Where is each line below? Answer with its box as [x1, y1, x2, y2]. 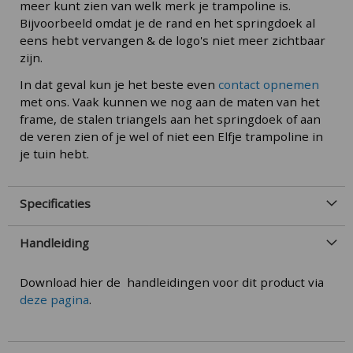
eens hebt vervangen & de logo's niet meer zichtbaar [20, 32, 325, 48]
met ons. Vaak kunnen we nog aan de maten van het [20, 93, 320, 110]
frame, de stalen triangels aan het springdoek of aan [20, 110, 321, 127]
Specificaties [20, 195, 91, 211]
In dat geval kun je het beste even [20, 76, 218, 92]
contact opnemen [218, 76, 319, 92]
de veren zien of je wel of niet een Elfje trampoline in [20, 128, 323, 144]
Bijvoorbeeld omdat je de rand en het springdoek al [20, 14, 315, 31]
